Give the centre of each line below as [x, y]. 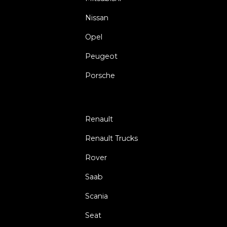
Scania [97, 196]
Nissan [97, 17]
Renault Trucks [111, 138]
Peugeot [101, 56]
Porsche [100, 75]
